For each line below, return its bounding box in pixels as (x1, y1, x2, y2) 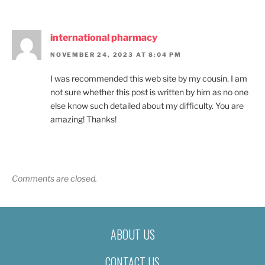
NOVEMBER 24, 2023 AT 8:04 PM (50, 50, 182, 58)
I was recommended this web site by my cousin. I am (50, 73, 247, 83)
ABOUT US (110, 225, 155, 244)
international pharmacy (50, 32, 157, 44)
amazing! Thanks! (50, 114, 117, 124)
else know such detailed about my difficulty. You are (50, 100, 244, 111)
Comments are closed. (12, 173, 97, 183)
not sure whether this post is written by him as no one (50, 86, 248, 97)
